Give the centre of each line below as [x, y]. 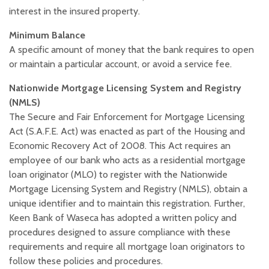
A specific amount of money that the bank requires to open [131, 50]
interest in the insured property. [74, 11]
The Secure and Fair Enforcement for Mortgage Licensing [127, 117]
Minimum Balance [47, 35]
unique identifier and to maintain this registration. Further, [127, 204]
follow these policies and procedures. [86, 261]
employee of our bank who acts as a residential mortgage [127, 160]
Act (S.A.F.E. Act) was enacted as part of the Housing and [127, 131]
